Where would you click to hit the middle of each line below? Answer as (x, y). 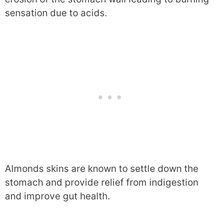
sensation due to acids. (56, 13)
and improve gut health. (57, 196)
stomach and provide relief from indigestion (102, 182)
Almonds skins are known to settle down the (102, 168)
